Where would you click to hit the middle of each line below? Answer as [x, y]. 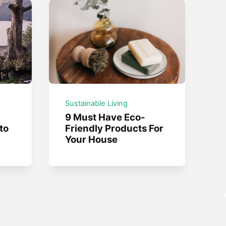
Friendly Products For [115, 128]
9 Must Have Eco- [105, 117]
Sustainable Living [97, 103]
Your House [92, 139]
